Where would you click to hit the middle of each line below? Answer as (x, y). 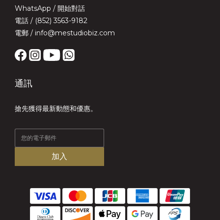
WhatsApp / (36, 8)
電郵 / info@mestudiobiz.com (65, 33)
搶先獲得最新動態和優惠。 (56, 108)
